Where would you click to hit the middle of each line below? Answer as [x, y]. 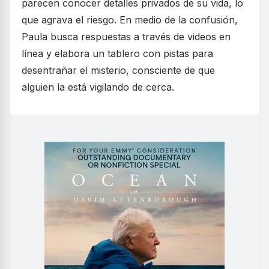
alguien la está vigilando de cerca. [98, 87]
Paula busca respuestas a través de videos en [126, 37]
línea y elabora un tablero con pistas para [117, 53]
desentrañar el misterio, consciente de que [118, 70]
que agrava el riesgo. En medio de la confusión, [130, 20]
